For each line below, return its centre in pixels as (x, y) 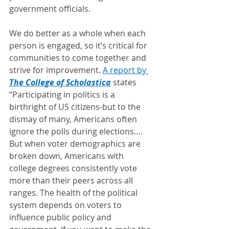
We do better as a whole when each (78, 33)
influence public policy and (61, 217)
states (125, 82)
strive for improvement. (56, 70)
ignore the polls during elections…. (77, 131)
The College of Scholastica (60, 82)
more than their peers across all (72, 180)
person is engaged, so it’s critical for (79, 45)
